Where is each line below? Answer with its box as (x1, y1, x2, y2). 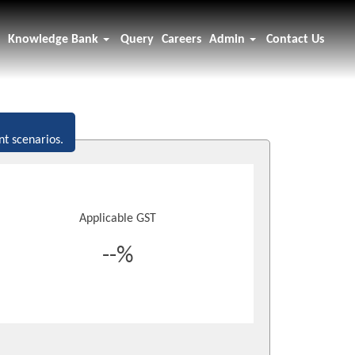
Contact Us (265, 33, 324, 46)
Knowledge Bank (8, 33, 102, 46)
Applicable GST (79, 212, 157, 225)
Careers (161, 33, 201, 46)
